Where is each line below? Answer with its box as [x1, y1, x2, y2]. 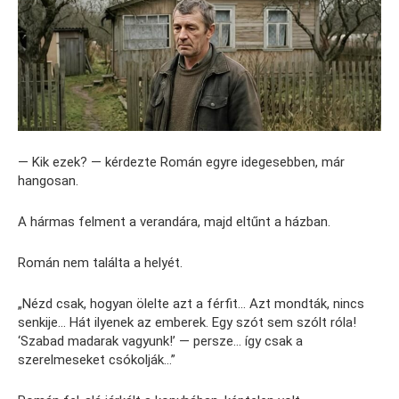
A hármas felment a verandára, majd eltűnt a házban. [18, 213, 330, 230]
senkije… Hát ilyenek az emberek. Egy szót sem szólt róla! [18, 313, 356, 330]
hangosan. [18, 172, 78, 189]
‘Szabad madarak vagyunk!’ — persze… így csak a [18, 332, 303, 349]
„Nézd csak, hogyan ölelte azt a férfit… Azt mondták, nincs [18, 295, 364, 312]
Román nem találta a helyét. [18, 254, 183, 271]
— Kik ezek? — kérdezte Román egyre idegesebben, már [18, 153, 345, 170]
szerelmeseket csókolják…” [18, 351, 175, 368]
